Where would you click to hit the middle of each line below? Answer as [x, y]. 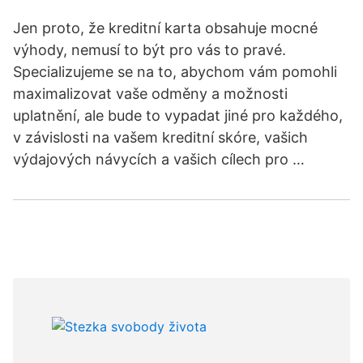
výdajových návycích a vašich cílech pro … [159, 159]
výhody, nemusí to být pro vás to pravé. [149, 50]
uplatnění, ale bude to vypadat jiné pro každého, [178, 115]
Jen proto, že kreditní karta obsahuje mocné [165, 28]
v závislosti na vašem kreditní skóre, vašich [160, 137]
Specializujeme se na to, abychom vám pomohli [175, 72]
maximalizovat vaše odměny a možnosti [150, 94]
